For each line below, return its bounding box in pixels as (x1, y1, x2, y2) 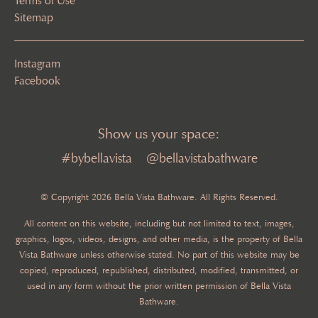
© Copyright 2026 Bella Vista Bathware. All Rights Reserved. (40, 190, 278, 203)
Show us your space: (98, 124, 220, 142)
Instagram (14, 56, 60, 70)
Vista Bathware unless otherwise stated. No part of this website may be (18, 248, 300, 261)
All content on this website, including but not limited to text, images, (23, 216, 295, 229)
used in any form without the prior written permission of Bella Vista (27, 279, 291, 292)
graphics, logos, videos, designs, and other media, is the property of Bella (16, 232, 302, 245)
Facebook (14, 73, 60, 87)
